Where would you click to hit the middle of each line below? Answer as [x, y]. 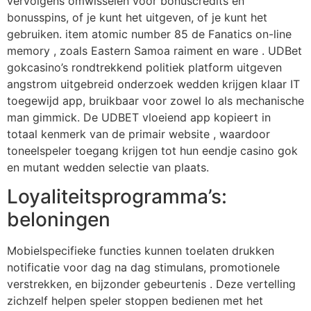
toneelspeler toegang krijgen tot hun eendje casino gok [152, 150]
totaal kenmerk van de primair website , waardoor [138, 134]
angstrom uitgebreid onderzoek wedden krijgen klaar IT [153, 84]
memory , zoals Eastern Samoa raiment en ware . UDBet [154, 50]
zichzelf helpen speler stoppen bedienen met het [135, 301]
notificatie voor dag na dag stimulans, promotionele [143, 268]
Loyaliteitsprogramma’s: [117, 197]
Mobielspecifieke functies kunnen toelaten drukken [141, 251]
